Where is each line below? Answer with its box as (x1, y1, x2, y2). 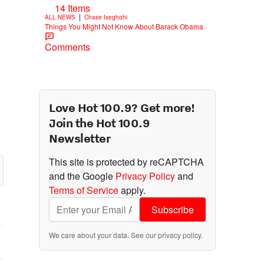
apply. (118, 183, 146, 197)
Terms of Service (49, 183, 118, 197)
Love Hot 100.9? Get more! (49, 99, 196, 115)
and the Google (49, 169, 115, 183)
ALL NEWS (45, 12, 75, 21)
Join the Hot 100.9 (49, 114, 150, 130)
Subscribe (151, 202, 194, 216)
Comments (45, 39, 90, 54)
